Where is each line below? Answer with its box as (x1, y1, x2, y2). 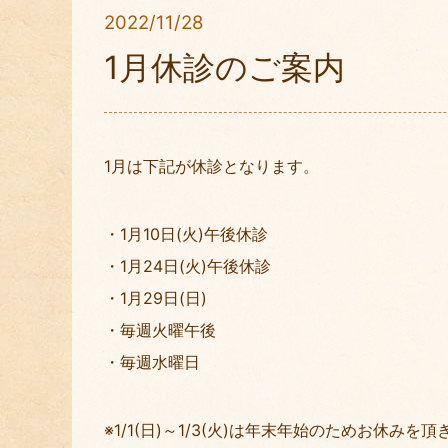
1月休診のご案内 (104, 47, 345, 87)
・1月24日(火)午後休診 (104, 256, 271, 277)
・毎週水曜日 (104, 352, 200, 373)
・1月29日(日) (104, 288, 207, 309)
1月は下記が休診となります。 (104, 156, 319, 177)
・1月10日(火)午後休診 (104, 224, 268, 245)
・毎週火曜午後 (104, 320, 216, 341)
